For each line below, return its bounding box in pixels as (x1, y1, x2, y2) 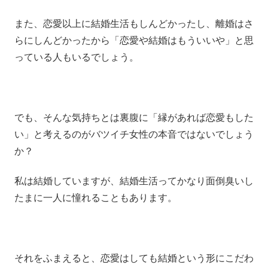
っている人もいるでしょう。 (14, 49, 139, 63)
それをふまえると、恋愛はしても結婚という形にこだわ (14, 250, 254, 264)
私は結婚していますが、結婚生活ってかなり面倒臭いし (14, 173, 254, 187)
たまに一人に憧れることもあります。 (14, 190, 177, 204)
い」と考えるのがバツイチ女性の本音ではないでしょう (14, 126, 254, 141)
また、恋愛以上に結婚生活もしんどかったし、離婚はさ (14, 16, 254, 30)
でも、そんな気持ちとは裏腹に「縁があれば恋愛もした (14, 109, 254, 124)
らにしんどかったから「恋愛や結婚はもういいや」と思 (14, 32, 254, 47)
